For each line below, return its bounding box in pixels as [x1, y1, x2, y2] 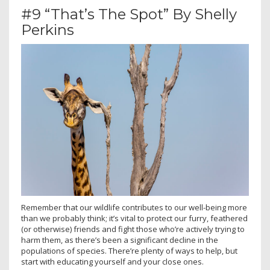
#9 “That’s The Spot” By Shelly [21, 5, 237, 23]
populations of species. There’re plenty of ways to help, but [21, 245, 237, 256]
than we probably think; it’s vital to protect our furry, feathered [21, 212, 248, 224]
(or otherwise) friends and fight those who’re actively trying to [21, 223, 245, 234]
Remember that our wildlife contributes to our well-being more [21, 201, 247, 213]
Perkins [21, 20, 74, 39]
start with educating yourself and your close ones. [21, 256, 204, 267]
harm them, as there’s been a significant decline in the [21, 234, 218, 245]
